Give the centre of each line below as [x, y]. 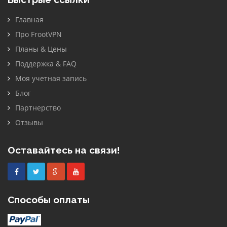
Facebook [27, 171]
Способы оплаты [49, 200]
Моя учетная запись [51, 78]
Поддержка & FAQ [46, 64]
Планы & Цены [41, 49]
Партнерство [38, 108]
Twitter [42, 171]
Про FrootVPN [39, 34]
